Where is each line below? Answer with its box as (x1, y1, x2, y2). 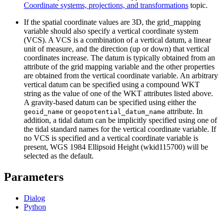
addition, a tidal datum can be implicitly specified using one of (24, 115, 217, 124)
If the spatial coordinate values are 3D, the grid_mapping (24, 17, 201, 26)
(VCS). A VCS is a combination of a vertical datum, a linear (24, 35, 211, 44)
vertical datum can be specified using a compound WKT (24, 80, 200, 89)
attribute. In (165, 107, 203, 115)
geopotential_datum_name (74, 108, 165, 115)
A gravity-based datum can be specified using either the (24, 98, 196, 107)
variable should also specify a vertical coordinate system (24, 26, 198, 35)
